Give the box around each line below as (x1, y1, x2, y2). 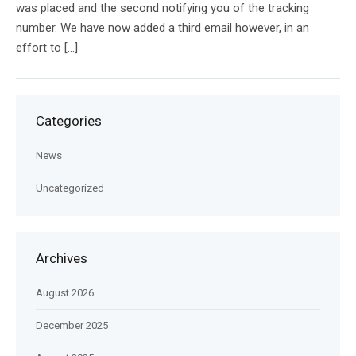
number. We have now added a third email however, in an (16, 21, 309, 35)
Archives (36, 250, 87, 266)
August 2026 (36, 287, 94, 299)
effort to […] (16, 41, 78, 55)
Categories (36, 113, 102, 129)
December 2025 (36, 319, 108, 331)
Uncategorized (36, 182, 104, 194)
